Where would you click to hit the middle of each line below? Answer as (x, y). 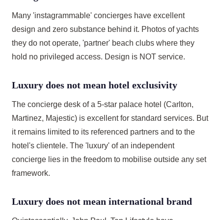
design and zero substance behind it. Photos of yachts (105, 29)
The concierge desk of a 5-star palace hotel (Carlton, (103, 104)
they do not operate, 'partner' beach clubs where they (103, 43)
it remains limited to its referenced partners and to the (103, 132)
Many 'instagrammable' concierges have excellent (98, 15)
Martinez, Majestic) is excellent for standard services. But (110, 118)
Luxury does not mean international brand (102, 201)
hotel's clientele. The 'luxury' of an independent (93, 146)
